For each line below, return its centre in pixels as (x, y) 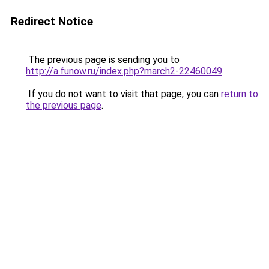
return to (240, 94)
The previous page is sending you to (103, 60)
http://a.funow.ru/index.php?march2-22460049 (124, 71)
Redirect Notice (52, 21)
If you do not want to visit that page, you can (123, 94)
